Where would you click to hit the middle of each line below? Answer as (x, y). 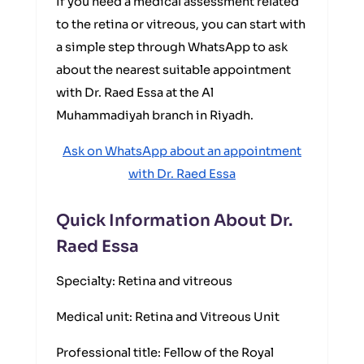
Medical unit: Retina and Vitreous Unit (168, 317)
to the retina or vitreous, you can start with (181, 24)
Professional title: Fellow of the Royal (165, 353)
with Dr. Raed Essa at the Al (135, 93)
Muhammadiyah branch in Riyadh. (155, 115)
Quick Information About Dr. (174, 221)
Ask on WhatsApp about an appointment (182, 151)
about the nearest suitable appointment (173, 70)
